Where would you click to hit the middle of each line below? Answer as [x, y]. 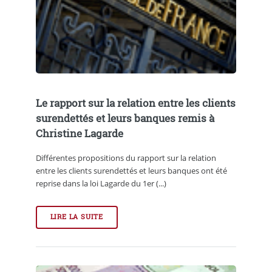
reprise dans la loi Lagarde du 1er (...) [101, 183]
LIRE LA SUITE [77, 217]
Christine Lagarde [79, 134]
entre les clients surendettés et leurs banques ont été [131, 170]
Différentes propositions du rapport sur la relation [126, 158]
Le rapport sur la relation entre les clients [135, 104]
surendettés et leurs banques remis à [125, 119]
